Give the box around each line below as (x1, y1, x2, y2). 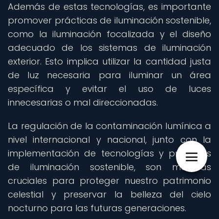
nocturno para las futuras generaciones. (8, 202, 186, 214)
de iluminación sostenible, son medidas (8, 161, 211, 173)
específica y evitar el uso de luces (8, 83, 211, 95)
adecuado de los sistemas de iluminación (8, 42, 211, 54)
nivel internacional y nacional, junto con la (8, 133, 211, 146)
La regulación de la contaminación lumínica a (8, 120, 211, 132)
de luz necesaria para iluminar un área (8, 69, 211, 81)
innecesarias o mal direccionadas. (8, 96, 158, 109)
